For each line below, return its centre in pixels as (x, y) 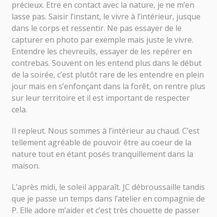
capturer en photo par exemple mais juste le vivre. (102, 39)
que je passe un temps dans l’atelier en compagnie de (108, 198)
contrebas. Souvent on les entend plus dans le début (107, 63)
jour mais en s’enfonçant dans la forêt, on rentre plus (108, 86)
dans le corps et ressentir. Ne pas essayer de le (97, 28)
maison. (27, 165)
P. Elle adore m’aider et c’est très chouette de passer (106, 210)
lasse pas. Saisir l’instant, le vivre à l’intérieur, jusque (106, 16)
